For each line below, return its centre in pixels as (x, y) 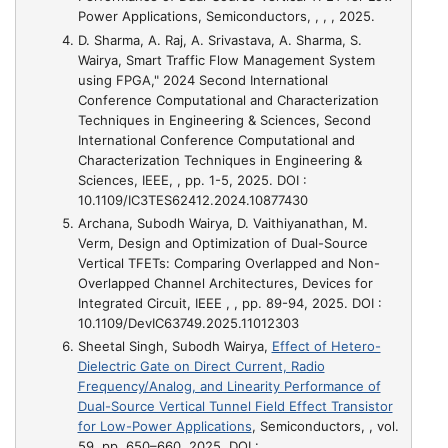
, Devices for (333, 282)
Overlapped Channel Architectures (185, 282)
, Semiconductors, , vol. (325, 426)
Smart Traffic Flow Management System (250, 59)
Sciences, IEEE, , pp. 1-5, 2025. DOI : (192, 179)
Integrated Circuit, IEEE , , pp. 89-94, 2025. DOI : (229, 302)
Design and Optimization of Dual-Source (242, 242)
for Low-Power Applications (164, 426)
